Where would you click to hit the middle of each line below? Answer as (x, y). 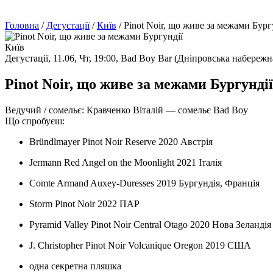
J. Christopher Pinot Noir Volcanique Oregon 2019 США (140, 246)
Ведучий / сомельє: (46, 110)
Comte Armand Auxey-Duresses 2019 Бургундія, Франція (144, 183)
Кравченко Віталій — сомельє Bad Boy (167, 110)
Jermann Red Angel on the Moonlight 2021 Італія (126, 163)
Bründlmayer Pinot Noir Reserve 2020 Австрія (121, 142)
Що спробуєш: (35, 121)
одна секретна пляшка (75, 266)
